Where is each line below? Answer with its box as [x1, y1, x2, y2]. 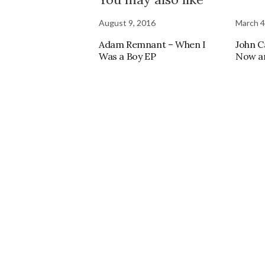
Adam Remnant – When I [99, 38, 206, 50]
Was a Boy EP [99, 50, 156, 62]
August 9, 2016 [99, 18, 156, 28]
